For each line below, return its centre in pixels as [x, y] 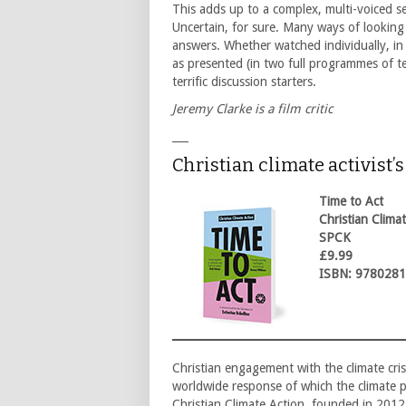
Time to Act [351, 202]
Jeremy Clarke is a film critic [252, 109]
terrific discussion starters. [244, 82]
